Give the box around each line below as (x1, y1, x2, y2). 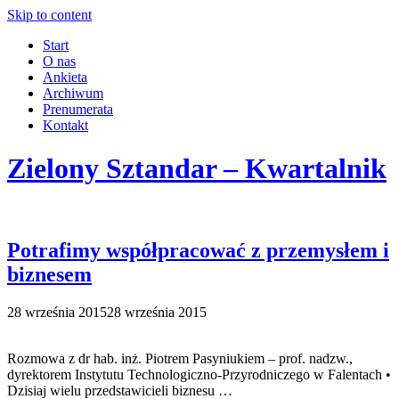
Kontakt (43, 118, 88, 133)
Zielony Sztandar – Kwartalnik (7, 152, 387, 185)
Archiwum (43, 85, 103, 101)
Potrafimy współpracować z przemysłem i (7, 238, 389, 262)
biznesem (7, 262, 92, 286)
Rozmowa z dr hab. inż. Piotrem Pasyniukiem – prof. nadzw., (7, 350, 353, 366)
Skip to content (7, 7, 92, 22)
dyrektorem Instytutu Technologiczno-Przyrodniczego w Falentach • (7, 366, 391, 382)
